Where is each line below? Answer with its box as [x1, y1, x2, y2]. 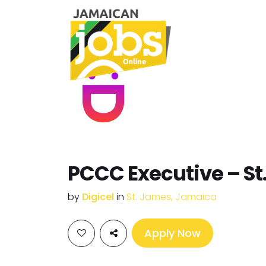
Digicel [82, 190, 116, 204]
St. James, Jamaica [126, 190, 217, 204]
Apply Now [144, 226, 201, 240]
